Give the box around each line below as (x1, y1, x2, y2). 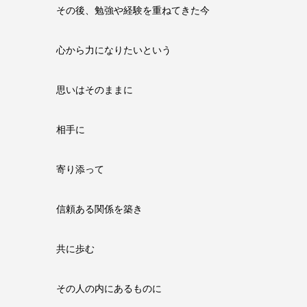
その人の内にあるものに (56, 282, 162, 295)
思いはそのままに (56, 83, 133, 96)
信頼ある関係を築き (56, 202, 143, 215)
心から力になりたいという (56, 43, 171, 56)
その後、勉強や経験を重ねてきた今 (56, 3, 210, 16)
